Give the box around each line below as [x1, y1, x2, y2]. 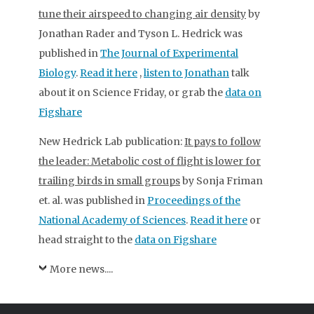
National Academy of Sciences [39, 214, 186, 226]
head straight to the [39, 233, 135, 246]
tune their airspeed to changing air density [39, 8, 246, 20]
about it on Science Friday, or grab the [39, 86, 225, 99]
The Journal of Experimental [100, 47, 238, 60]
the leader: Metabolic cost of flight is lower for [39, 155, 261, 168]
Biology [39, 67, 76, 79]
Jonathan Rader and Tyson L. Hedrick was [39, 27, 243, 40]
